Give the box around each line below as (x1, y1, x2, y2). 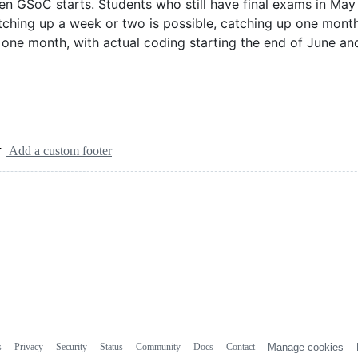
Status (99, 340, 123, 352)
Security (55, 340, 87, 352)
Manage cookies (267, 340, 344, 353)
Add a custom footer (6, 143, 112, 157)
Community (135, 340, 181, 352)
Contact (225, 340, 255, 352)
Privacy (14, 340, 43, 352)
